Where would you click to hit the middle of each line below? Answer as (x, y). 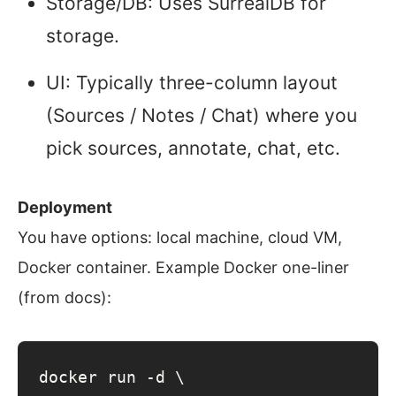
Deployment (65, 208)
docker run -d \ (112, 377)
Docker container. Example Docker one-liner (183, 268)
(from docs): (65, 298)
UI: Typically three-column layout (192, 83)
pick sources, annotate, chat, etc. (193, 148)
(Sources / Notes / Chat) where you (202, 116)
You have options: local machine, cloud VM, (180, 238)
